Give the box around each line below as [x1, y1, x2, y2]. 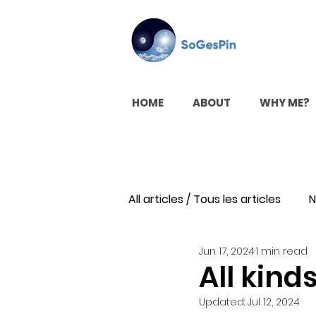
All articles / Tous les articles [128, 191, 281, 208]
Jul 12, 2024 [248, 295, 300, 310]
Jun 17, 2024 [199, 243, 255, 258]
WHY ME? [259, 95, 310, 111]
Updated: [199, 295, 248, 310]
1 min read [255, 243, 308, 258]
